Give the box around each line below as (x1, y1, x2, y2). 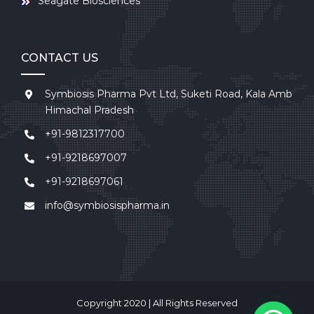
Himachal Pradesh (44, 104, 134, 116)
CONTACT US (21, 51, 98, 64)
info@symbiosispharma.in (44, 199, 170, 212)
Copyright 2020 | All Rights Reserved (76, 296, 238, 308)
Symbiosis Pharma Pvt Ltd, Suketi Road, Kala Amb (44, 88, 292, 100)
